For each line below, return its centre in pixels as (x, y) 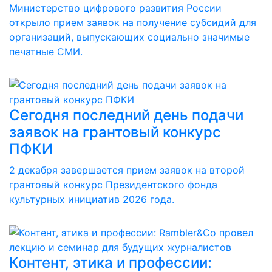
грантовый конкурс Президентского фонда (113, 185)
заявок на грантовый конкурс (115, 132)
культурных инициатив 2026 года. (92, 199)
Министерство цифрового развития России (115, 8)
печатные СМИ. (46, 52)
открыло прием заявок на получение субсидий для (133, 22)
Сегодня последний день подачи (126, 115)
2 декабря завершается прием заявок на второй (127, 170)
